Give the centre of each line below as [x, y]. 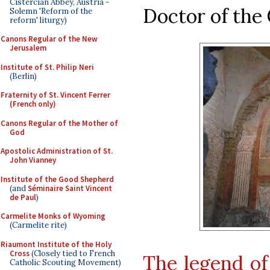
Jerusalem [28, 48]
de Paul [23, 197]
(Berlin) [23, 76]
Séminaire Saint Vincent [70, 188]
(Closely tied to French [72, 253]
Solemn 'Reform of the [51, 11]
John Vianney [33, 160]
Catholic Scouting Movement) [65, 262]
